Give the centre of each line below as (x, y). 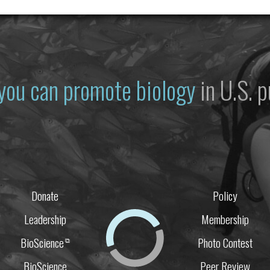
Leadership (45, 219)
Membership (225, 219)
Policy (225, 196)
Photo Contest (225, 243)
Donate (45, 196)
